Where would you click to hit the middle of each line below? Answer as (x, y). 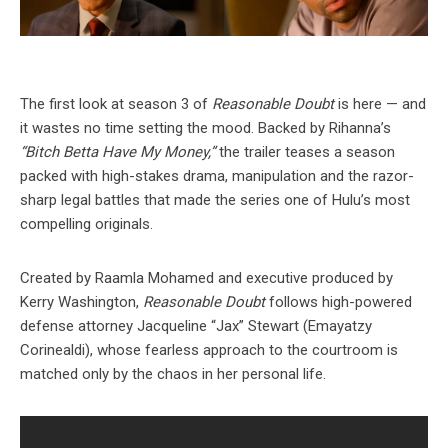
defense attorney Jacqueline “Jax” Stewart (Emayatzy (196, 325)
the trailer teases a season (305, 151)
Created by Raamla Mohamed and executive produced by (206, 277)
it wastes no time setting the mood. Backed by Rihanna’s (205, 127)
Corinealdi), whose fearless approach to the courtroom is (209, 349)
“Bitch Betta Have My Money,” (117, 151)
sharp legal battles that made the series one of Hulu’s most (215, 199)
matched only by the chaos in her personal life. (173, 373)
